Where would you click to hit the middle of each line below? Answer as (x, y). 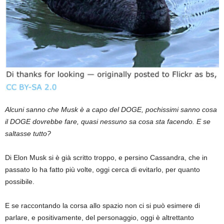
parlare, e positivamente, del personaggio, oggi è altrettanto (99, 218)
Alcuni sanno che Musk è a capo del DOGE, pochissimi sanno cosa (111, 110)
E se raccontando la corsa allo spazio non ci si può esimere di (102, 206)
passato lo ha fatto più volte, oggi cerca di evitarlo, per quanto (102, 170)
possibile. (20, 182)
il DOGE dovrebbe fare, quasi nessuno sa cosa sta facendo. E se (108, 122)
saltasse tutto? (28, 134)
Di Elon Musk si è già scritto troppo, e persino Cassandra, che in (106, 158)
